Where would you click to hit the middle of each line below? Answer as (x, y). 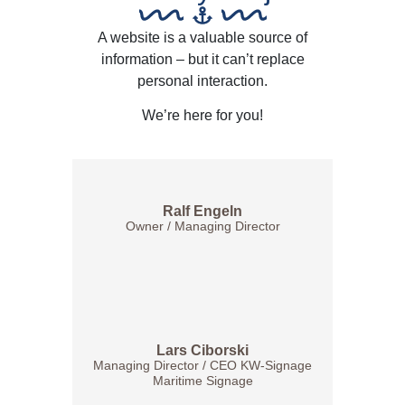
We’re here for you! (202, 116)
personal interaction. (202, 80)
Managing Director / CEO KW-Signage (202, 365)
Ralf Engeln (202, 211)
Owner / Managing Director (202, 226)
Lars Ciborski (202, 350)
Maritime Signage (202, 380)
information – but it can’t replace (202, 59)
